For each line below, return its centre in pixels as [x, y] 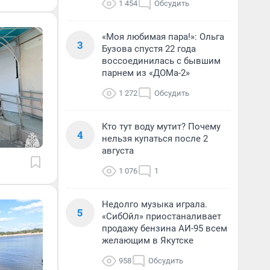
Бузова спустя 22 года [149, 49]
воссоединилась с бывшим [161, 61]
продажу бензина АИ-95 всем [165, 228]
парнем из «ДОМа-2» [146, 73]
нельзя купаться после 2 [155, 139]
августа [118, 151]
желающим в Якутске [148, 240]
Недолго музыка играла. [155, 204]
